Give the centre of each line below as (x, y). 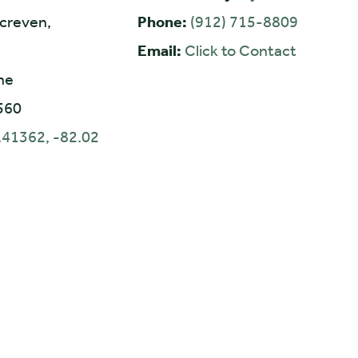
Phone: (163, 21)
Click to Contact (240, 50)
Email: (161, 50)
